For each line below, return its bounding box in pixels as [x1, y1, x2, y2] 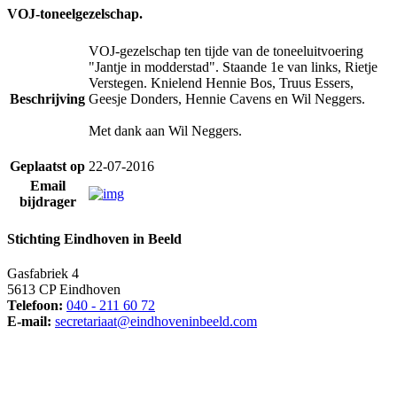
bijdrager [19, 193, 76, 209]
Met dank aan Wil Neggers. [89, 122, 242, 138]
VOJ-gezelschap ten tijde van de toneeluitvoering [89, 43, 363, 58]
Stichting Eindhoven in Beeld [7, 231, 182, 247]
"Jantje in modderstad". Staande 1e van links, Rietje [89, 58, 378, 74]
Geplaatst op [10, 158, 85, 174]
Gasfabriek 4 [7, 266, 79, 282]
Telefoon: [7, 298, 63, 314]
